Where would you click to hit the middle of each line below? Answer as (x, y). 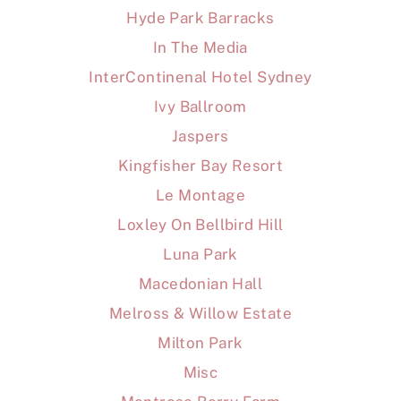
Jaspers (200, 137)
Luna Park (200, 255)
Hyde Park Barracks (200, 18)
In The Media (200, 48)
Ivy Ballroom (200, 107)
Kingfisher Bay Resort (200, 166)
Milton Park (200, 343)
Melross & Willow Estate (200, 314)
